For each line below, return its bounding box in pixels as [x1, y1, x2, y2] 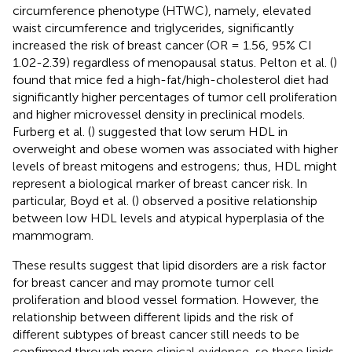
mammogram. [13, 227, 93, 243]
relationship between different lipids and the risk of [13, 309, 293, 324]
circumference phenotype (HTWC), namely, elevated [13, 2, 311, 18]
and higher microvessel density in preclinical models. [13, 106, 305, 122]
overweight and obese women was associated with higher [13, 141, 338, 156]
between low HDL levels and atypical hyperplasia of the [13, 210, 324, 225]
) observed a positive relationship [135, 192, 317, 208]
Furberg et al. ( [13, 123, 91, 139]
